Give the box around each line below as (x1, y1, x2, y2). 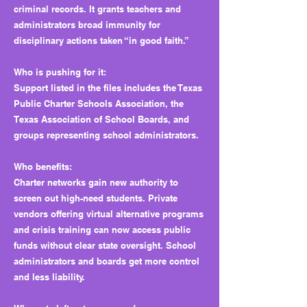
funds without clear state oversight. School (14, 240, 196, 251)
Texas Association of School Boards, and (14, 114, 189, 125)
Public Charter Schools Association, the (14, 98, 184, 109)
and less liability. (14, 271, 85, 282)
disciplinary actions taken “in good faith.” (14, 35, 189, 46)
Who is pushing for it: (14, 66, 106, 77)
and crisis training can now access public (14, 224, 191, 235)
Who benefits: (14, 161, 72, 172)
